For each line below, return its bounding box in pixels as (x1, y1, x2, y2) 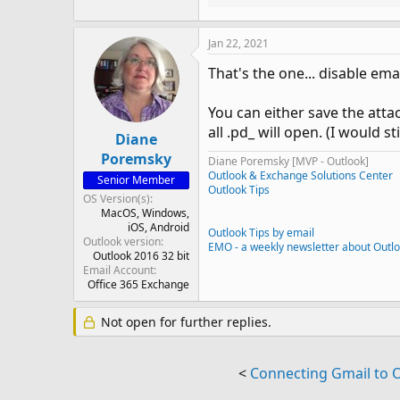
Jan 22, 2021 (208, 36, 269, 51)
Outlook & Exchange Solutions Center (208, 168, 393, 183)
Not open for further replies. (97, 313, 271, 330)
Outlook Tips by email (208, 225, 314, 240)
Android (150, 220, 189, 235)
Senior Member (97, 172, 175, 187)
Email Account (83, 262, 154, 278)
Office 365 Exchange (87, 277, 189, 292)
